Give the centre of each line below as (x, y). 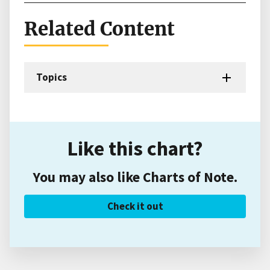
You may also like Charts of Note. (135, 177)
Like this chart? (135, 148)
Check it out (135, 206)
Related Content (99, 29)
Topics (52, 77)
